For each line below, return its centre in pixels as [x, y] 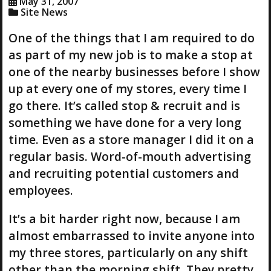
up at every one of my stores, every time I [127, 88]
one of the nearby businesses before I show [134, 71]
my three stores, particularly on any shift [128, 252]
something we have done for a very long [125, 122]
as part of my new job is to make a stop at [130, 54]
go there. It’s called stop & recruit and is [124, 105]
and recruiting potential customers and [123, 173]
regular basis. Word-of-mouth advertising [129, 156]
